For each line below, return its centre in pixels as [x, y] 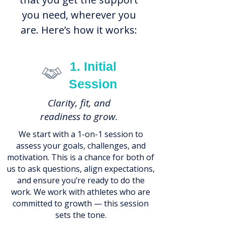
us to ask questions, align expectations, [81, 169]
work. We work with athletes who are [81, 192]
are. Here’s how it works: [79, 30]
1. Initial [93, 66]
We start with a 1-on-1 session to [81, 134]
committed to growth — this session [81, 203]
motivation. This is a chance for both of [81, 157]
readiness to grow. [79, 117]
